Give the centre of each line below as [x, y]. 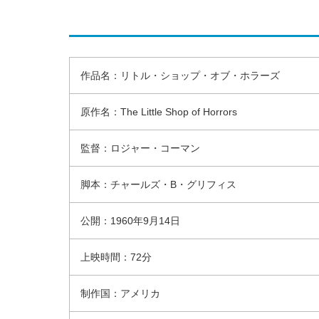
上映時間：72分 [116, 257]
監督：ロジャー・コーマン [140, 148]
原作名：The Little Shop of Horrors [159, 111]
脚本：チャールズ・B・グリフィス [158, 184]
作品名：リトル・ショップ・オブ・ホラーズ [180, 75]
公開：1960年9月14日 [130, 220]
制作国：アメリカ [120, 293]
